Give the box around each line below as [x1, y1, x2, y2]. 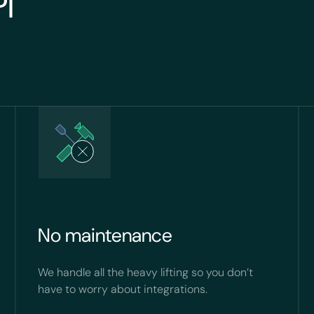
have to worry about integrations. [38, 282, 208, 296]
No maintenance [38, 223, 173, 247]
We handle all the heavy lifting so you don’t [38, 265, 254, 280]
